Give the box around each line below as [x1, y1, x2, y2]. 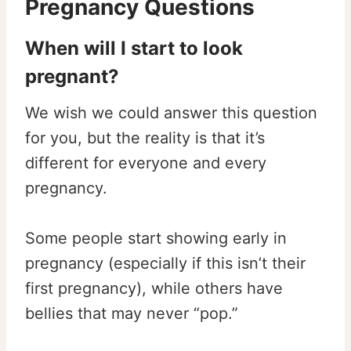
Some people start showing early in [25, 228, 287, 248]
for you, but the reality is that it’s [25, 128, 265, 147]
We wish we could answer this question [25, 103, 317, 122]
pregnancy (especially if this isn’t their [25, 253, 306, 273]
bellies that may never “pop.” [25, 303, 238, 323]
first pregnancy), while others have [25, 278, 283, 298]
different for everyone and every [25, 153, 266, 172]
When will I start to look [25, 36, 243, 60]
